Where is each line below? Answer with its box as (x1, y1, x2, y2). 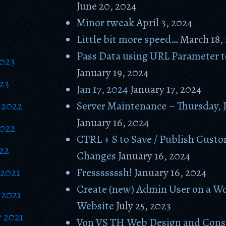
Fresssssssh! (77, 165, 133, 180)
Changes (77, 148, 117, 163)
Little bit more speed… (77, 32, 179, 47)
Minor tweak (77, 15, 135, 30)
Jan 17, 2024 (77, 82, 129, 97)
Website (77, 198, 115, 213)
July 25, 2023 (116, 198, 172, 213)
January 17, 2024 (130, 82, 202, 97)
